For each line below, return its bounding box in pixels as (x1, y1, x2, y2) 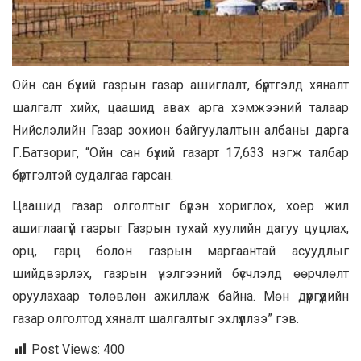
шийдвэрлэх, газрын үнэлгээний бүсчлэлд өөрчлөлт (12, 265, 349, 281)
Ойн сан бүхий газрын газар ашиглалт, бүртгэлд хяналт (12, 77, 349, 93)
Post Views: (31, 341, 100, 357)
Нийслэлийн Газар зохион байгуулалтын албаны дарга (12, 122, 349, 138)
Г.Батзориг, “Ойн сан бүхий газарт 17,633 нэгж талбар (12, 144, 349, 160)
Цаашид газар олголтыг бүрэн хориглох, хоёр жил (12, 197, 349, 214)
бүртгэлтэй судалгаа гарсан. (12, 167, 173, 183)
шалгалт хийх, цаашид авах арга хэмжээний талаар (12, 99, 349, 115)
